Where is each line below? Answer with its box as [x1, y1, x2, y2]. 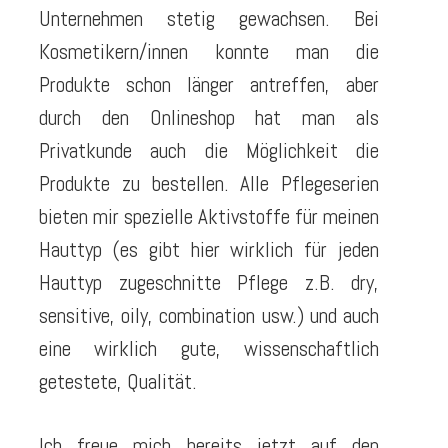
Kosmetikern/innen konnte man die [39, 37, 379, 65]
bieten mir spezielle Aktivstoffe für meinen [39, 202, 379, 230]
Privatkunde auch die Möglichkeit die [39, 136, 379, 164]
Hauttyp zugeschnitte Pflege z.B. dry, [39, 268, 379, 296]
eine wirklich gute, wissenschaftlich [39, 334, 379, 362]
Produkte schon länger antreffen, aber [39, 70, 379, 98]
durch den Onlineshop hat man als [39, 103, 379, 131]
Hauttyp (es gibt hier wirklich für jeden [39, 235, 379, 263]
